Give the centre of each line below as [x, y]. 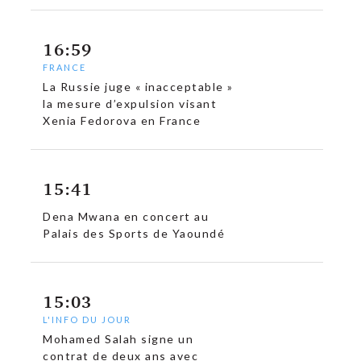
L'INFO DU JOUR [87, 320]
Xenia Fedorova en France [122, 120]
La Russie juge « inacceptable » [138, 87]
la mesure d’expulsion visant [130, 104]
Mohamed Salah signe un [118, 339]
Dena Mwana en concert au [126, 217]
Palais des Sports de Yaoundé [134, 234]
